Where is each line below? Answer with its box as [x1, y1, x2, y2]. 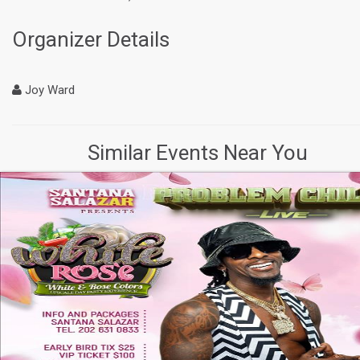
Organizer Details [12, 27, 170, 52]
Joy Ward [22, 83, 75, 98]
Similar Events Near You [88, 141, 309, 166]
